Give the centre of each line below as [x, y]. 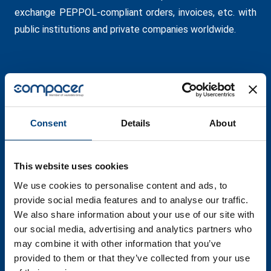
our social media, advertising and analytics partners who [133, 229]
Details [135, 123]
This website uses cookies [71, 166]
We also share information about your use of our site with [134, 214]
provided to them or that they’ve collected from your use [132, 258]
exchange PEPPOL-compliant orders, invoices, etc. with [135, 12]
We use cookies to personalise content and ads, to [121, 185]
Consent [48, 123]
